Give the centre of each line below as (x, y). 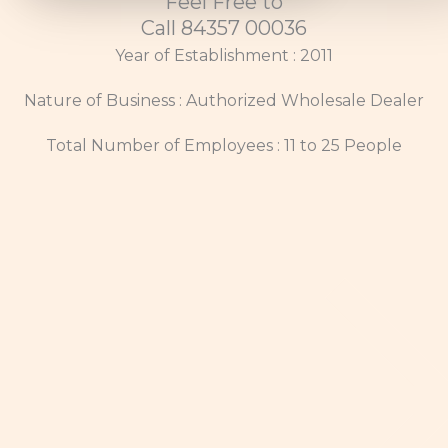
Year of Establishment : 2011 (224, 56)
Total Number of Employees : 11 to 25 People (224, 146)
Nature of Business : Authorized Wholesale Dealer (224, 101)
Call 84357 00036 (224, 28)
